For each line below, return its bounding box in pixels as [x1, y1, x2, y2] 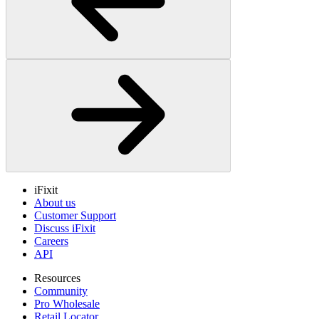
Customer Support [34, 209, 116, 222]
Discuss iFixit [34, 222, 95, 235]
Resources [34, 272, 80, 285]
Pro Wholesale [34, 298, 100, 310]
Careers [34, 235, 68, 248]
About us [34, 197, 75, 209]
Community [34, 285, 88, 298]
